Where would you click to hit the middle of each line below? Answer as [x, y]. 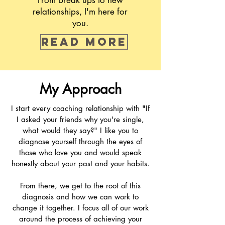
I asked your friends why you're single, [80, 119]
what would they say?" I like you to [80, 130]
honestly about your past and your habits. [80, 163]
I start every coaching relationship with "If [80, 108]
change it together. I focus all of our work [80, 208]
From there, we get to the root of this [80, 186]
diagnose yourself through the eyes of [80, 141]
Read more [84, 42]
